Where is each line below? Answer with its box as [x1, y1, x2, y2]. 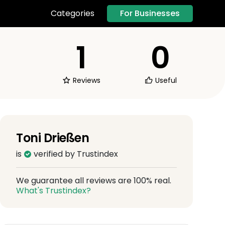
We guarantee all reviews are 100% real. [16, 174, 171, 186]
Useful [153, 75, 177, 85]
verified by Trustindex [32, 148, 118, 160]
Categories [51, 8, 94, 20]
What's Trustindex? [16, 184, 91, 196]
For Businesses [120, 7, 180, 19]
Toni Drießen [16, 129, 89, 146]
